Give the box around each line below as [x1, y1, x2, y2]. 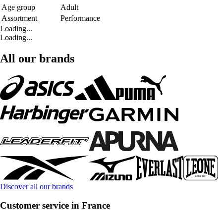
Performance [60, 13, 100, 22]
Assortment [1, 13, 37, 22]
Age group [1, 2, 35, 11]
